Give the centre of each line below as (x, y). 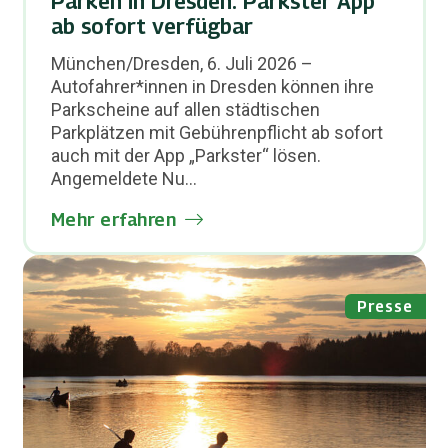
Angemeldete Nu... (123, 178)
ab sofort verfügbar (151, 25)
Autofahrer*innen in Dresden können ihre (212, 86)
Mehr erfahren (113, 219)
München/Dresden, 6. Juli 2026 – (181, 63)
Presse (385, 305)
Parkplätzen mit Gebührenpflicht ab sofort (216, 132)
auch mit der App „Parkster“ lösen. (185, 155)
